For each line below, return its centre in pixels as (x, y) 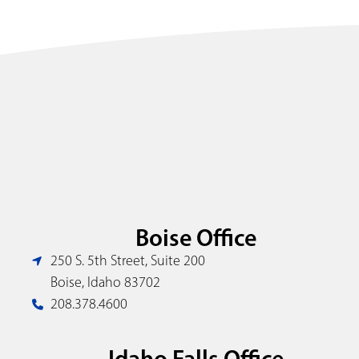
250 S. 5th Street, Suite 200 (127, 261)
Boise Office (196, 238)
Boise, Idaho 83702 (105, 282)
